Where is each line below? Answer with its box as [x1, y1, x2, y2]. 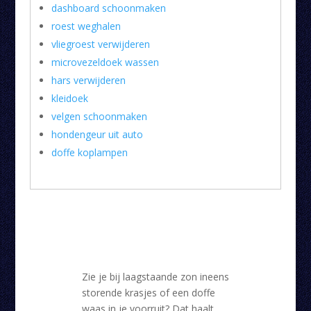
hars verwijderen [51, 74, 126, 87]
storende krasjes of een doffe [81, 286, 215, 300]
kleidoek [51, 92, 88, 106]
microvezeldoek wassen [51, 56, 159, 69]
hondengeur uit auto [51, 128, 143, 142]
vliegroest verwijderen [51, 37, 150, 51]
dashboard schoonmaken [51, 1, 166, 15]
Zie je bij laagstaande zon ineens [81, 270, 229, 284]
